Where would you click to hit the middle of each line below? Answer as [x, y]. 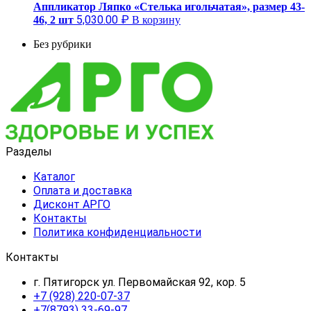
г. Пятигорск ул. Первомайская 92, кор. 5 [140, 282]
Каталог [54, 176]
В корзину [156, 19]
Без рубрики [62, 44]
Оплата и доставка [83, 190]
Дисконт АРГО [72, 204]
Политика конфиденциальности [117, 232]
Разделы [29, 151]
